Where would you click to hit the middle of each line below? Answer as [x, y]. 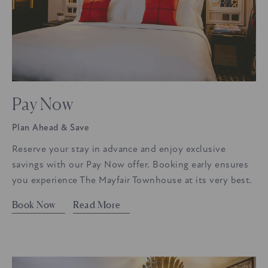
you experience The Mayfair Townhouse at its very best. [132, 180]
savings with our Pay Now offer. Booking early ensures [130, 164]
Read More [97, 204]
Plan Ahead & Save [51, 127]
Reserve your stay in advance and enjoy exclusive [119, 149]
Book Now [34, 204]
